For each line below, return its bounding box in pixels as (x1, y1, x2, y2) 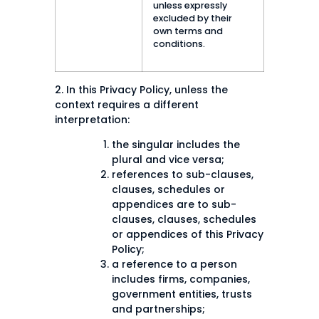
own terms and (153, 24, 223, 37)
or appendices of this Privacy (112, 227, 263, 242)
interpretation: (55, 112, 130, 127)
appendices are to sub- (112, 197, 236, 212)
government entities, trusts (112, 287, 252, 302)
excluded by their (153, 11, 232, 24)
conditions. (153, 37, 205, 50)
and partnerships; (112, 302, 205, 317)
